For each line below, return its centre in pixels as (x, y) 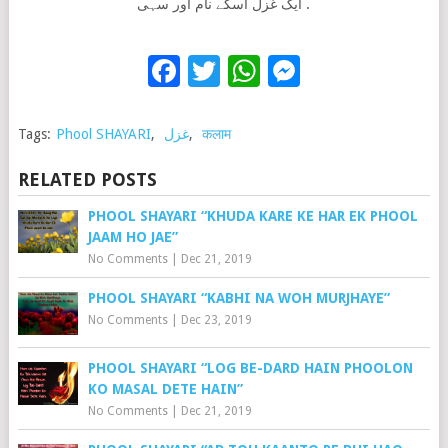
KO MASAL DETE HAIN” (165, 388)
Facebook (249, 70)
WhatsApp (333, 70)
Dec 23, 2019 (216, 319)
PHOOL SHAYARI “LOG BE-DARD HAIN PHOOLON (250, 367)
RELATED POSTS (87, 179)
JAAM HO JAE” (132, 236)
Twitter (271, 70)
